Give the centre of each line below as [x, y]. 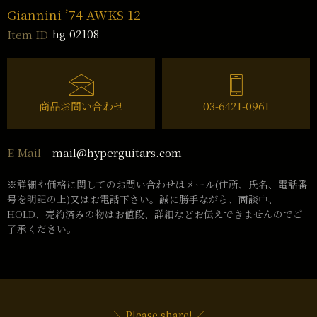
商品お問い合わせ [81, 106]
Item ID [28, 35]
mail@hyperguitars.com [117, 152]
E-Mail [24, 153]
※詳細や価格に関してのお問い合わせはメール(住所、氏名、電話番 [157, 184]
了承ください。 [42, 228]
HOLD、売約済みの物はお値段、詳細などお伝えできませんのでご [155, 213]
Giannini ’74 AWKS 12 [74, 15]
